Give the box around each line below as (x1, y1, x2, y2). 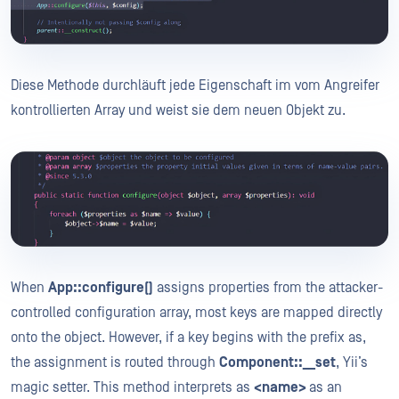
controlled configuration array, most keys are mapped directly (11, 305, 382, 322)
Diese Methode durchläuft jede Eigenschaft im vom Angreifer (11, 77, 379, 94)
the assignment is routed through (11, 354, 219, 371)
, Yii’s (336, 354, 368, 371)
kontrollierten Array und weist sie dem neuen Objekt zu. (11, 102, 346, 119)
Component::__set (219, 354, 336, 371)
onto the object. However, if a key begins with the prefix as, (11, 330, 366, 346)
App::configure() (48, 280, 153, 297)
